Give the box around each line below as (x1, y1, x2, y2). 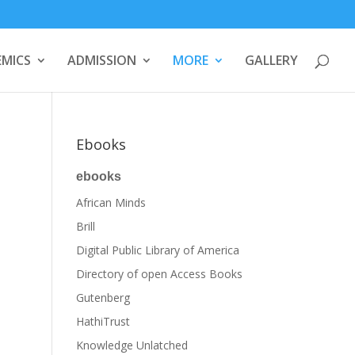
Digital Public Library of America (76, 242, 240, 258)
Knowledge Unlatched (76, 338, 189, 353)
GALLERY (245, 52, 298, 69)
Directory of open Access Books (76, 266, 243, 281)
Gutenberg (76, 290, 131, 305)
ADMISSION (67, 52, 136, 69)
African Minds (76, 195, 147, 210)
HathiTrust (76, 314, 131, 329)
